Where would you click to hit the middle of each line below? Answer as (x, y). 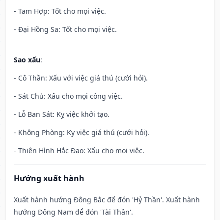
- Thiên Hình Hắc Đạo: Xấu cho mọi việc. (79, 151)
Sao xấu (27, 60)
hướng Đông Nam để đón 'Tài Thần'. (73, 212)
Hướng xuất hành (49, 179)
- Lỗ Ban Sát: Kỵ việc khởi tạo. (62, 114)
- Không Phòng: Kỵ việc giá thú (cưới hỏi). (82, 133)
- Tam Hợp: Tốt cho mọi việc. (60, 11)
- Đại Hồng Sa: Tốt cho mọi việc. (65, 29)
